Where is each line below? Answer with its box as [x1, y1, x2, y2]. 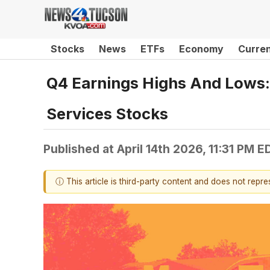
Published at [43, 141, 117, 156]
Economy [179, 43, 224, 55]
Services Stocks [46, 104, 168, 123]
